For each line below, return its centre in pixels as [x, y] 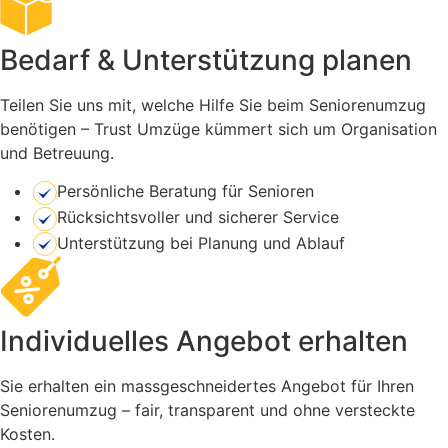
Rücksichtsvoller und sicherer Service [198, 216]
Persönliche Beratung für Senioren [185, 191]
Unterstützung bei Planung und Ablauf [201, 242]
